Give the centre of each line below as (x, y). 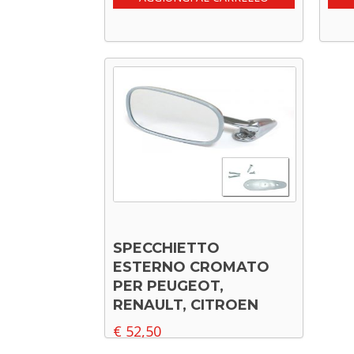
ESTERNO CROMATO (191, 267)
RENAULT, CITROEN (186, 305)
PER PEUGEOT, (168, 286)
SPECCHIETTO (166, 248)
